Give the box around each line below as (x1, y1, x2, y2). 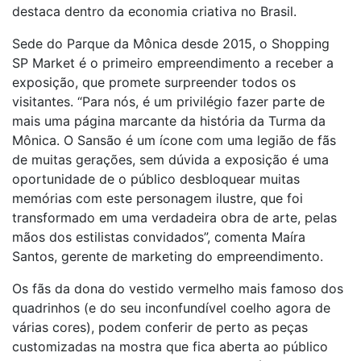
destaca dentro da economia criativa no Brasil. (12, 3, 297, 19)
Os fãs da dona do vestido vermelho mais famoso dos (12, 280, 343, 297)
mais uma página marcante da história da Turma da (12, 113, 326, 129)
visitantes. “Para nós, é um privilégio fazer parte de (12, 93, 325, 110)
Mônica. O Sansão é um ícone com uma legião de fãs (12, 132, 336, 148)
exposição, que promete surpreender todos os (12, 74, 296, 90)
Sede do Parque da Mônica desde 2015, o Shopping (12, 35, 330, 52)
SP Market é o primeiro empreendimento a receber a (12, 55, 334, 71)
